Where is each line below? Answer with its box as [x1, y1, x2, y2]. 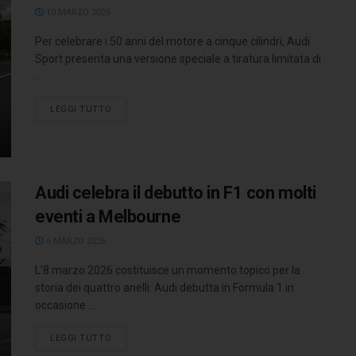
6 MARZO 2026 [44, 235, 106, 246]
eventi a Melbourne [35, 206, 181, 226]
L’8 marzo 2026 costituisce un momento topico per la [35, 263, 300, 277]
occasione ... [35, 298, 95, 311]
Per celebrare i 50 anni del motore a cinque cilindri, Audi [35, 35, 310, 48]
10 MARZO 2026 [44, 7, 110, 18]
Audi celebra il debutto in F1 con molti [35, 182, 316, 203]
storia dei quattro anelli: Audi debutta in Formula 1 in [35, 281, 294, 294]
